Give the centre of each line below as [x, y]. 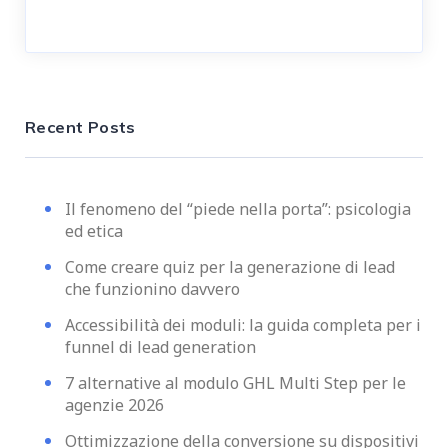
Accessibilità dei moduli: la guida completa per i [243, 325]
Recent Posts [80, 127]
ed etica [94, 231]
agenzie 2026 [114, 405]
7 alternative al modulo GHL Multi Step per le [235, 383]
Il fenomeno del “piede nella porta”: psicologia [238, 209]
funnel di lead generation [160, 347]
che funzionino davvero [152, 289]
